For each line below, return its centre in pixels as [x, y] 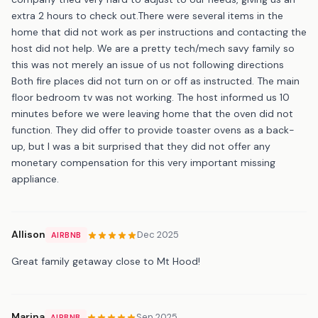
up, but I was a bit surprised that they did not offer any [141, 146]
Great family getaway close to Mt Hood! [106, 261]
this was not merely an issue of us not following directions [148, 64]
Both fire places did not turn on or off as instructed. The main [155, 81]
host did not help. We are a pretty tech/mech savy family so [153, 48]
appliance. [35, 179]
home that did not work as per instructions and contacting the [159, 32]
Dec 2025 [158, 235]
